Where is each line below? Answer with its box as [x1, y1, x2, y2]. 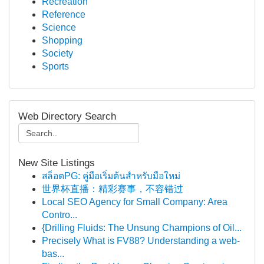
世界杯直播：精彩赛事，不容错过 [42, 184, 183, 194]
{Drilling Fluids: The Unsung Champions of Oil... [42, 223, 242, 233]
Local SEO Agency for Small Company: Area [42, 197, 227, 207]
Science [42, 22, 76, 32]
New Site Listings [18, 157, 95, 169]
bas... [42, 249, 64, 259]
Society [42, 48, 73, 58]
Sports [42, 61, 69, 71]
